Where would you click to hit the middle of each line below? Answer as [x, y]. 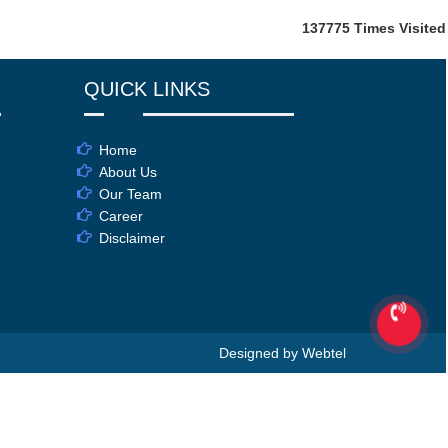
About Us [127, 172]
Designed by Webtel [282, 352]
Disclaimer [131, 238]
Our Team [130, 194]
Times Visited [400, 28]
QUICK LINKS [146, 89]
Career [120, 216]
